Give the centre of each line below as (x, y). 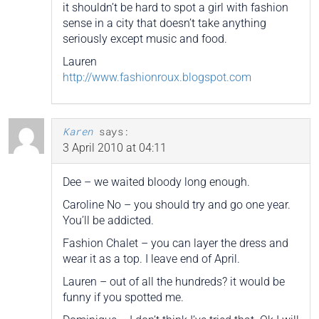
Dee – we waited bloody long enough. (156, 182)
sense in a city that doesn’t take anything (164, 23)
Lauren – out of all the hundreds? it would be (174, 281)
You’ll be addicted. (108, 220)
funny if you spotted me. (123, 297)
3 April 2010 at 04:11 (115, 147)
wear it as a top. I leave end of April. (151, 258)
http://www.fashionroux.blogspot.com (157, 77)
